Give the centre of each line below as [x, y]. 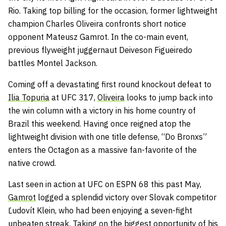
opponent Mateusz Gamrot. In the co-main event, [98, 37]
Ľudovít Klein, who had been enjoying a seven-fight [100, 210]
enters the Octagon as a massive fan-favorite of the [102, 150]
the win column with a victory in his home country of [102, 110]
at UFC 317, [73, 97]
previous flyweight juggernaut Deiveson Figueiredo [100, 50]
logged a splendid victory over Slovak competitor [126, 197]
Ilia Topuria [29, 97]
